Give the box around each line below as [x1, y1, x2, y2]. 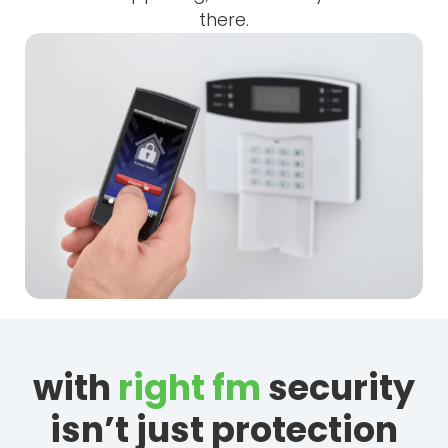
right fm [118, 362, 261, 412]
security [261, 362, 415, 412]
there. [199, 7, 249, 33]
